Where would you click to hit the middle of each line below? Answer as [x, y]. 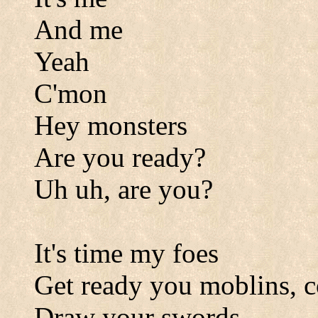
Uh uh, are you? [124, 189]
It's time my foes [126, 253]
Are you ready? [120, 157]
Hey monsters [111, 125]
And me [78, 29]
